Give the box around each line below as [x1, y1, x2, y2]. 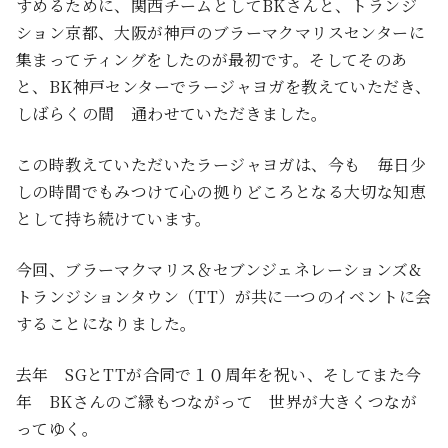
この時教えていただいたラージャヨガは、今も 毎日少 [16, 153, 426, 177]
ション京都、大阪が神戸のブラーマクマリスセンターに [16, 21, 425, 45]
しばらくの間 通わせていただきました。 [16, 102, 328, 126]
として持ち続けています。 [16, 207, 212, 231]
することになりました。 [16, 312, 197, 336]
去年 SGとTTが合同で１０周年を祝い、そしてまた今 [16, 363, 422, 387]
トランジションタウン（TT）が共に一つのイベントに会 [16, 285, 432, 309]
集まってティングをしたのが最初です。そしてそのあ [16, 48, 408, 72]
